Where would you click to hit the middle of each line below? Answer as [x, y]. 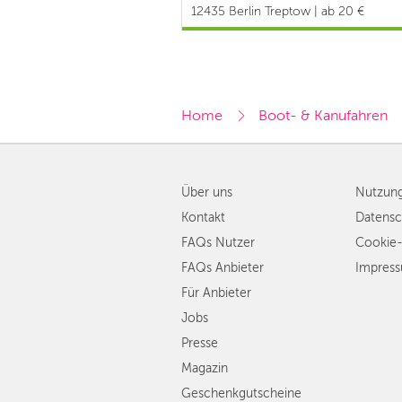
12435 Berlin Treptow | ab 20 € [278, 12]
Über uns [207, 193]
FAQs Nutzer [218, 243]
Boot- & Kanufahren [323, 116]
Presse [200, 344]
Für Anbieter [216, 293]
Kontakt [203, 218]
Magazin [205, 369]
